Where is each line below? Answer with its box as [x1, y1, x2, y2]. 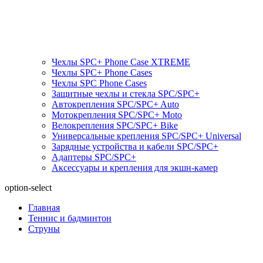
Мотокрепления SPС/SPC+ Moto [52, 109, 182, 120]
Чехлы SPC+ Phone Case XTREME [52, 56, 190, 67]
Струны [28, 223, 60, 234]
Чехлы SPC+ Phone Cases [52, 67, 152, 77]
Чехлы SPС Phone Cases [52, 77, 147, 88]
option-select [5, 182, 52, 193]
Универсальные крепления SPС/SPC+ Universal [52, 130, 241, 141]
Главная [28, 202, 60, 213]
